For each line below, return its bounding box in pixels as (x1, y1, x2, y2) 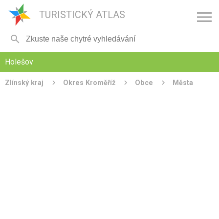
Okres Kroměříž (63, 79, 115, 87)
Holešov (5, 57, 33, 66)
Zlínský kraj (5, 79, 44, 87)
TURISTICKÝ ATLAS (39, 9, 125, 21)
